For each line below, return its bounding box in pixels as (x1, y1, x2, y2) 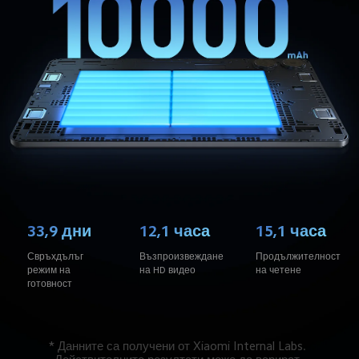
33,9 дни (27, 222, 92, 239)
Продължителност (255, 252, 343, 262)
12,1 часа (139, 222, 210, 239)
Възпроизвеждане (139, 252, 226, 262)
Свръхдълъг (27, 252, 87, 262)
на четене (255, 265, 301, 276)
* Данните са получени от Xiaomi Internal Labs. (48, 340, 309, 353)
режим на (27, 265, 74, 276)
